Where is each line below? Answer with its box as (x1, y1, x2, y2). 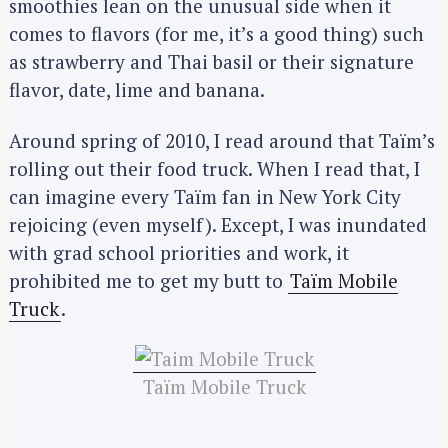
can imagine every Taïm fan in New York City (9, 183, 401, 209)
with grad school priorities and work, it (9, 239, 349, 265)
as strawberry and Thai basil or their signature (9, 49, 414, 75)
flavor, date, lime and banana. (9, 77, 265, 103)
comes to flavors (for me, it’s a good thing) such (9, 21, 424, 47)
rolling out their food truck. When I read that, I (9, 155, 420, 181)
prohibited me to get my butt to (9, 267, 288, 293)
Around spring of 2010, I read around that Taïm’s (9, 127, 435, 153)
